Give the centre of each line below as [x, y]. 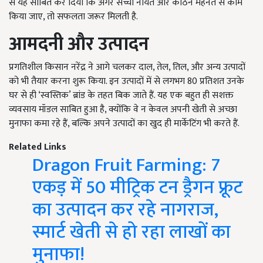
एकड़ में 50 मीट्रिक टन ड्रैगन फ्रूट [138, 188]
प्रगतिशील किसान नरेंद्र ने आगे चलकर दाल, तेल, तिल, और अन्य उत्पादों [127, 68]
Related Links [38, 147]
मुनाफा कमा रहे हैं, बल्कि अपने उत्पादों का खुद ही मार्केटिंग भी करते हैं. [124, 124]
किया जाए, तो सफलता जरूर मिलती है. [73, 17]
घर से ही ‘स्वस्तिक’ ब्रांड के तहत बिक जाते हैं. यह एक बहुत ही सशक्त [121, 96]
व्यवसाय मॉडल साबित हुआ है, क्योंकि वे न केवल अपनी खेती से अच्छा [123, 110]
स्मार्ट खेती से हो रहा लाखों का [131, 232]
